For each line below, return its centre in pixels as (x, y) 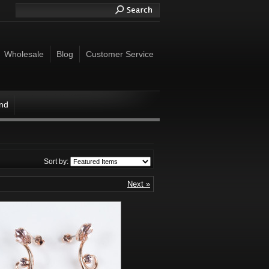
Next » (139, 184)
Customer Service (120, 54)
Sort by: (57, 162)
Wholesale (24, 54)
